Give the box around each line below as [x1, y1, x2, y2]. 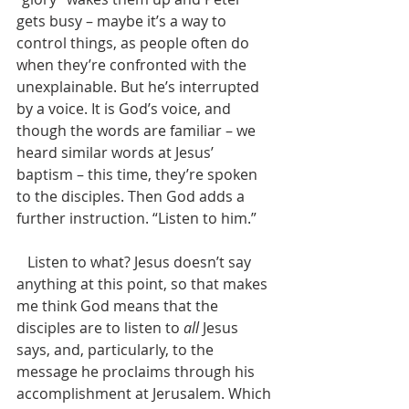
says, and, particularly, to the [16, 340, 217, 360]
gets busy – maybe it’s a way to [16, 11, 230, 31]
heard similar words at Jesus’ [16, 142, 217, 163]
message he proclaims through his [16, 362, 258, 382]
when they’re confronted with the [16, 55, 250, 75]
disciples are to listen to [16, 318, 184, 338]
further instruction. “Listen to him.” [16, 208, 257, 228]
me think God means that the [16, 296, 222, 316]
